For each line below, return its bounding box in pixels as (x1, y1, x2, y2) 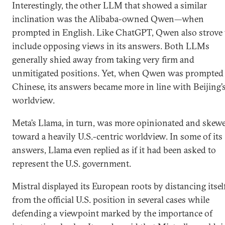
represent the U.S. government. (12, 158, 131, 169)
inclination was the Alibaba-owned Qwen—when (12, 13, 204, 25)
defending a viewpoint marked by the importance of (12, 207, 212, 219)
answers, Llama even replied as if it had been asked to (12, 144, 216, 156)
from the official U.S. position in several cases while (12, 194, 209, 205)
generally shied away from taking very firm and (12, 54, 194, 65)
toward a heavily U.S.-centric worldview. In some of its (12, 131, 222, 142)
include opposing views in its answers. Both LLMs (12, 40, 209, 52)
